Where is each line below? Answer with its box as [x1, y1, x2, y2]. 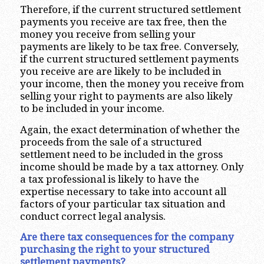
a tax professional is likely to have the [19, 173, 199, 185]
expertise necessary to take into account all [19, 185, 226, 197]
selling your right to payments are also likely [19, 90, 233, 103]
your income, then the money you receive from [19, 78, 244, 90]
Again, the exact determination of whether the [19, 123, 240, 136]
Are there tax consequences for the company [19, 230, 234, 243]
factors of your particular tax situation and [19, 197, 225, 210]
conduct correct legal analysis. [19, 210, 166, 222]
